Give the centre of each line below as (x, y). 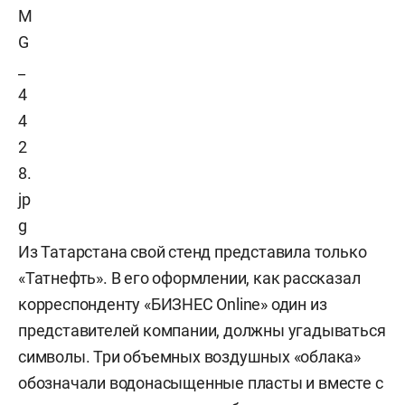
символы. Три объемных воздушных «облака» (189, 357)
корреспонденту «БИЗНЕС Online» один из (173, 304)
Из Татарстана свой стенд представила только (193, 252)
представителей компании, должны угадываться (202, 330)
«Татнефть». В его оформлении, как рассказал (189, 278)
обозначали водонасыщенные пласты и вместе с (201, 383)
